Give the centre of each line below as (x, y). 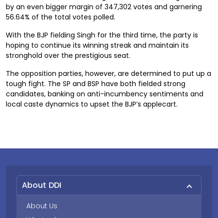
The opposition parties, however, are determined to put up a (109, 73)
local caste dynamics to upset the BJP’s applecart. (92, 104)
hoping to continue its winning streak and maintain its (97, 45)
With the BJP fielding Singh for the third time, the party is (102, 35)
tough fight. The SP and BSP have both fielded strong (96, 84)
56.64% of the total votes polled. (61, 17)
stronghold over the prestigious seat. (68, 55)
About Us (42, 206)
